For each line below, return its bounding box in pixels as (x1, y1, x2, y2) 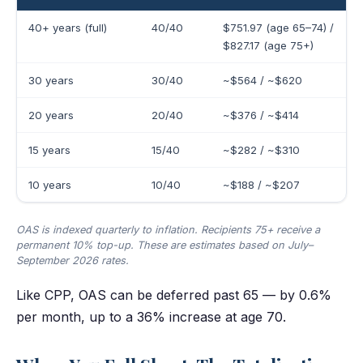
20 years (28, 108, 74, 122)
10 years (28, 177, 71, 191)
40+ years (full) (28, 20, 107, 34)
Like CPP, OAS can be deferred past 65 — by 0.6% (16, 286, 331, 303)
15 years (28, 143, 70, 156)
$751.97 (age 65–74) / (222, 20, 334, 34)
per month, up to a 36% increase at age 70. (16, 308, 286, 325)
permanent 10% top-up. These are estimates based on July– (16, 238, 313, 251)
